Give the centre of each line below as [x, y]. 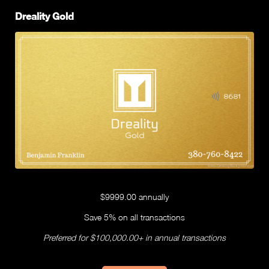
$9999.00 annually [134, 196]
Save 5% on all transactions [134, 217]
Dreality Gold [44, 16]
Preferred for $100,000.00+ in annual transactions [134, 237]
